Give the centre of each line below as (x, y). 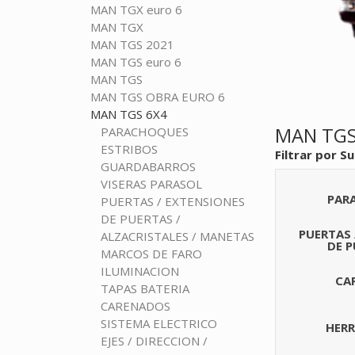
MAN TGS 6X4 (128, 115)
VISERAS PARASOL (151, 184)
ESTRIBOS (129, 149)
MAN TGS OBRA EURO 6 (157, 97)
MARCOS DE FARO (151, 254)
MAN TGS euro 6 (136, 62)
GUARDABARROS (148, 167)
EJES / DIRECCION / (154, 341)
